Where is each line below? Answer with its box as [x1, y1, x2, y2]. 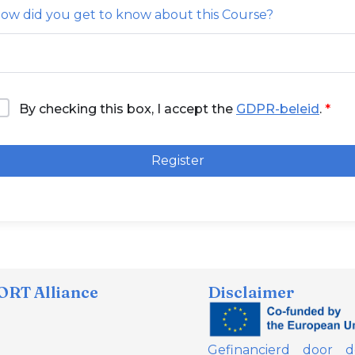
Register [151, 153, 204, 168]
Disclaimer [208, 282, 295, 302]
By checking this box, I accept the [19, 101, 236, 116]
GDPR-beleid [236, 101, 319, 116]
